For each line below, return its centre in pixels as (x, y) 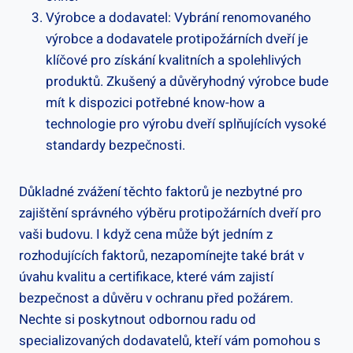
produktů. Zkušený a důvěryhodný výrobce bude (187, 82)
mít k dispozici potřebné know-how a (155, 103)
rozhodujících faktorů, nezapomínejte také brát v (162, 256)
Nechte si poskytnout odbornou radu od (137, 320)
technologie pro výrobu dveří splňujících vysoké (186, 124)
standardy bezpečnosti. (115, 146)
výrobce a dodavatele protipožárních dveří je (177, 39)
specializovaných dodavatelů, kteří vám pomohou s (170, 341)
